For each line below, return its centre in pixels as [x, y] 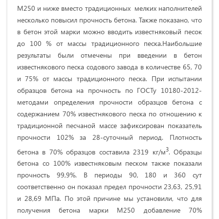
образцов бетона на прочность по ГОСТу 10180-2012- [109, 90]
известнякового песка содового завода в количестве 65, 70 [109, 66]
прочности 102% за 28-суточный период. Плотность [109, 137]
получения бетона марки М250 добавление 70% [109, 210]
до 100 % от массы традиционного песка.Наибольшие [109, 43]
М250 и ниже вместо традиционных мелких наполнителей [109, 8]
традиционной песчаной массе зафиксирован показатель [109, 125]
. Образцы [185, 152]
